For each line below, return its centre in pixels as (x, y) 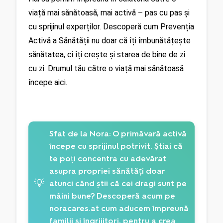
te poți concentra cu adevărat (108, 158)
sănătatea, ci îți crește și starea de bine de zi (107, 54)
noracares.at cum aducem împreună (119, 208)
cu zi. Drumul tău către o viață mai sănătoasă (106, 68)
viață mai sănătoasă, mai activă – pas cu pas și (109, 12)
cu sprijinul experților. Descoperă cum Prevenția (111, 26)
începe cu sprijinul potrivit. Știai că (116, 146)
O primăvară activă (149, 133)
